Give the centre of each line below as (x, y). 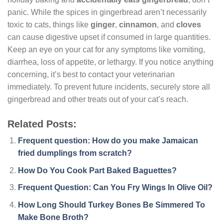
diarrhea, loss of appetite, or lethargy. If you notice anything (111, 62)
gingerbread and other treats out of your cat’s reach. (98, 100)
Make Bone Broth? (53, 218)
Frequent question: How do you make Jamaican (108, 141)
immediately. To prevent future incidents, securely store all (109, 87)
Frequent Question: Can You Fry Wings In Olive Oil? (115, 188)
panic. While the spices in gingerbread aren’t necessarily (107, 12)
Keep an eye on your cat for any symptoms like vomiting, (106, 50)
